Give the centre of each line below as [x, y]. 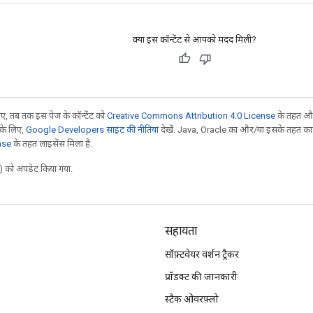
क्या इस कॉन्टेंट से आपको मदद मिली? [195, 39]
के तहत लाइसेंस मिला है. [52, 143]
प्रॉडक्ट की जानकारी [201, 277]
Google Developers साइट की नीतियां [92, 129]
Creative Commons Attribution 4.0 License [191, 115]
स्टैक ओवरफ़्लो [192, 299]
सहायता [181, 231]
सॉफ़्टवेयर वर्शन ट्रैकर [202, 254]
